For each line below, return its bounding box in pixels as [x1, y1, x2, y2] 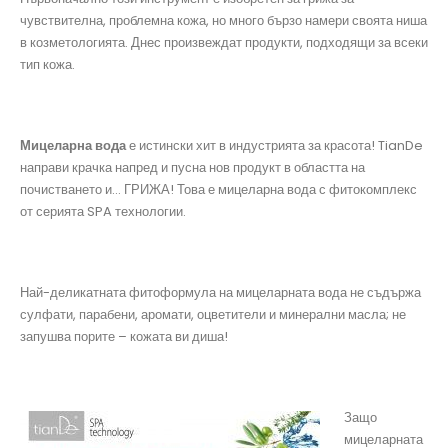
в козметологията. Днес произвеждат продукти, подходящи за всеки [20, 32, 428, 52]
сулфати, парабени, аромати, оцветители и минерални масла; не [20, 305, 406, 325]
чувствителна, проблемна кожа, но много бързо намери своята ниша [20, 10, 427, 30]
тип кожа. [20, 54, 75, 74]
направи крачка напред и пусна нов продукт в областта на [20, 157, 365, 177]
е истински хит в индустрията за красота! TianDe [126, 135, 423, 155]
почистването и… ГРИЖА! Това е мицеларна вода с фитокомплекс [20, 179, 417, 199]
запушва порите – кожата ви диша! [20, 327, 228, 347]
